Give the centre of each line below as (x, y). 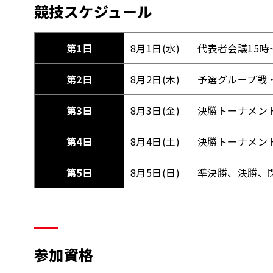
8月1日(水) (155, 48)
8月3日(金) (155, 110)
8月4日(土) (155, 141)
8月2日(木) (155, 79)
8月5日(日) (155, 172)
